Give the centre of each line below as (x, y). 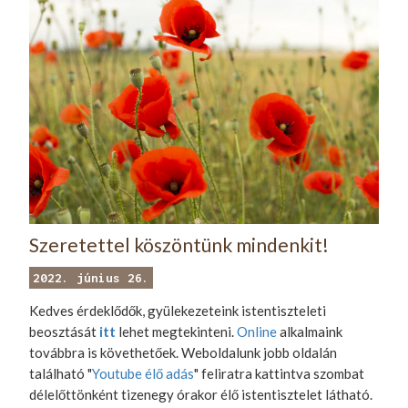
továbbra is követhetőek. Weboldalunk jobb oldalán (184, 353)
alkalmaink (310, 332)
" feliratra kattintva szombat (280, 374)
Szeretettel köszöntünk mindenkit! (179, 245)
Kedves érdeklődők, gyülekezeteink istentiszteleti (178, 311)
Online (257, 332)
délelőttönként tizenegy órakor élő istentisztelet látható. (201, 395)
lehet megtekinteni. (177, 332)
